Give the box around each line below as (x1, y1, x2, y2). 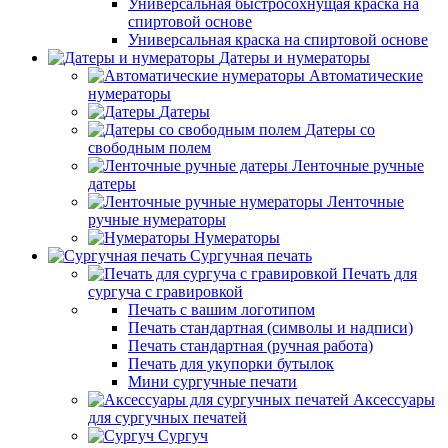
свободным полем (88, 139, 211, 156)
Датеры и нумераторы (219, 49, 370, 66)
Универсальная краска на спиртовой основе (128, 31, 428, 48)
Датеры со (305, 121, 375, 138)
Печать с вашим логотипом (128, 301, 315, 318)
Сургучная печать (190, 247, 312, 264)
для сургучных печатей (88, 409, 247, 426)
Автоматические (309, 67, 423, 84)
